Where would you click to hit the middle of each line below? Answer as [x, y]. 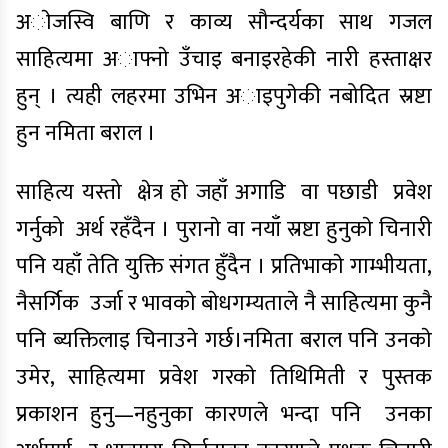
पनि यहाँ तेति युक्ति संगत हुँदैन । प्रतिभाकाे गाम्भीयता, [224, 266]
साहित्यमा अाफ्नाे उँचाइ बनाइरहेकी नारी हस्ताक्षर [224, 59]
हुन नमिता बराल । [86, 133]
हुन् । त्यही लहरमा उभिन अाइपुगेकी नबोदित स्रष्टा [224, 96]
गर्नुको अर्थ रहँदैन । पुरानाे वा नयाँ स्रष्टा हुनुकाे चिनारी [224, 229]
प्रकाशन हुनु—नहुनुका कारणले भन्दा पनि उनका [224, 414]
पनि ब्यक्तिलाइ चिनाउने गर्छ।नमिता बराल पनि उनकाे [224, 340]
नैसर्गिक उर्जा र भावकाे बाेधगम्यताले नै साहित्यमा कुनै [224, 303]
